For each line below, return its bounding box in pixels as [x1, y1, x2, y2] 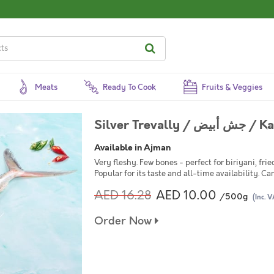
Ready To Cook [103, 82, 157, 93]
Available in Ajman [94, 141, 171, 154]
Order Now [94, 213, 155, 229]
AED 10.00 [156, 187, 217, 204]
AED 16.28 [94, 187, 151, 204]
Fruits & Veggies [201, 82, 262, 93]
